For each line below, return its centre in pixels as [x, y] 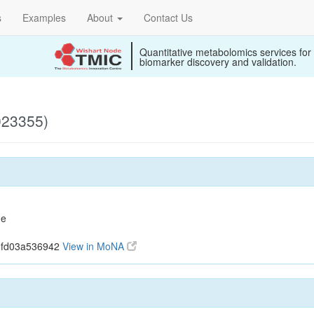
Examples [44, 18]
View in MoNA [95, 246]
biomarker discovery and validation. [218, 62]
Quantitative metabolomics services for [225, 52]
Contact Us [168, 18]
